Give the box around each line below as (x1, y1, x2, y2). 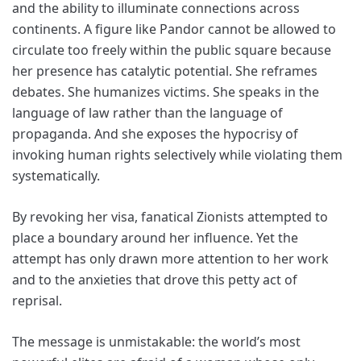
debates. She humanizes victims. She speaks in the (12, 83, 319, 102)
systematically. (12, 167, 100, 185)
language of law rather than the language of (12, 104, 283, 122)
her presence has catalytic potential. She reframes (12, 62, 317, 81)
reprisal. (12, 292, 62, 310)
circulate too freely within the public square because (12, 41, 331, 60)
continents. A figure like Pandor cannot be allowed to (12, 20, 336, 39)
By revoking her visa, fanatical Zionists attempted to (12, 208, 328, 226)
